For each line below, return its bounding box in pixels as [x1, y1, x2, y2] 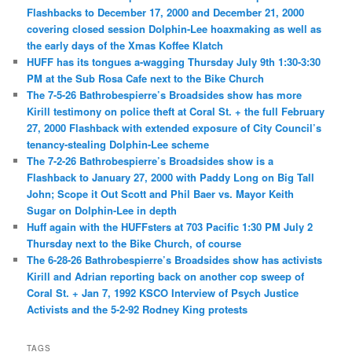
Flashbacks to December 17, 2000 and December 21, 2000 [27, 5, 305, 20]
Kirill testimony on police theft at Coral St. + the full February [27, 104, 325, 119]
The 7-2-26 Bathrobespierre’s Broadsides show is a [27, 153, 274, 169]
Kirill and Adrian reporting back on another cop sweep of [27, 269, 305, 284]
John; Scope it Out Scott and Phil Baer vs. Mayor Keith [27, 186, 295, 202]
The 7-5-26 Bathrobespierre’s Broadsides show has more [27, 87, 302, 103]
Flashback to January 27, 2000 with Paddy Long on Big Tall [27, 170, 315, 185]
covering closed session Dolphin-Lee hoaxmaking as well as [27, 21, 322, 37]
